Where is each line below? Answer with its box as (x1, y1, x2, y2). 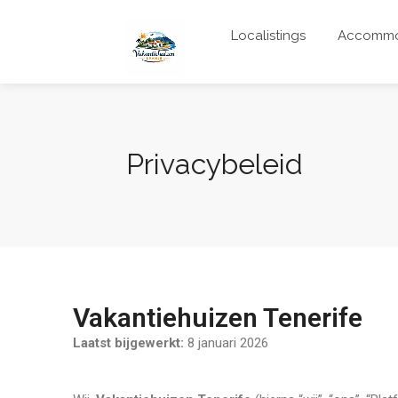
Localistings (231, 28, 306, 44)
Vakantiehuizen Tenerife (73, 302, 362, 333)
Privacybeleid (126, 147, 303, 180)
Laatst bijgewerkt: (73, 335, 184, 351)
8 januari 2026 (184, 335, 268, 351)
